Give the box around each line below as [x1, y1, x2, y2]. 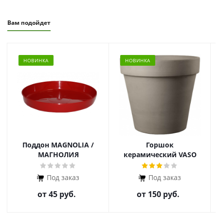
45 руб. [48, 189, 76, 200]
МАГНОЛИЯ [37, 150, 79, 159]
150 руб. [148, 189, 180, 200]
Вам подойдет [7, 18, 51, 27]
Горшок [146, 140, 174, 149]
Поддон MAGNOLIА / [22, 140, 94, 149]
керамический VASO [123, 150, 197, 159]
